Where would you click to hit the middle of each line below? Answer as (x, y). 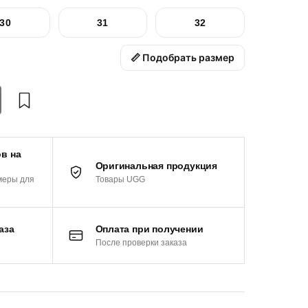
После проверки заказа (141, 242)
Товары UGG (120, 179)
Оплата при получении (149, 229)
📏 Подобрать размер (183, 58)
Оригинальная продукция (156, 165)
